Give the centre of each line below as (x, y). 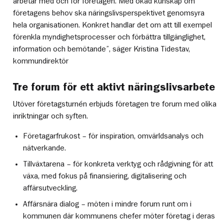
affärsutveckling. (50, 188)
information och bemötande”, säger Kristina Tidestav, (102, 49)
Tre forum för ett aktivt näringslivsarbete (114, 87)
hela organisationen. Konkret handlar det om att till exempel (113, 25)
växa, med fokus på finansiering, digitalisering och (104, 176)
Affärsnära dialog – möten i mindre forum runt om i (107, 204)
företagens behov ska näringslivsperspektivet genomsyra (109, 13)
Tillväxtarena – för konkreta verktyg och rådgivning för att (118, 164)
